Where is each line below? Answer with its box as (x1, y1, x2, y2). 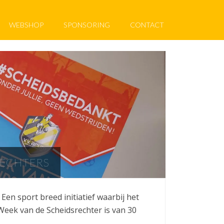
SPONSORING (63, 20, 110, 29)
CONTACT (130, 20, 164, 29)
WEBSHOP (9, 20, 43, 29)
